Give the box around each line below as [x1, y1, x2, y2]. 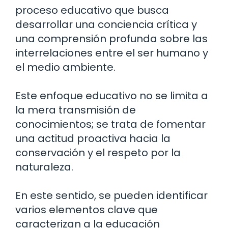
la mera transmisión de [15, 103, 136, 118]
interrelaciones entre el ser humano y [15, 46, 208, 61]
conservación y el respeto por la [15, 146, 181, 160]
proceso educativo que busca [15, 3, 169, 18]
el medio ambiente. [15, 60, 116, 75]
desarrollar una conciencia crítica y [15, 17, 197, 32]
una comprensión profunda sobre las [15, 32, 208, 46]
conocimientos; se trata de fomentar [15, 117, 206, 132]
